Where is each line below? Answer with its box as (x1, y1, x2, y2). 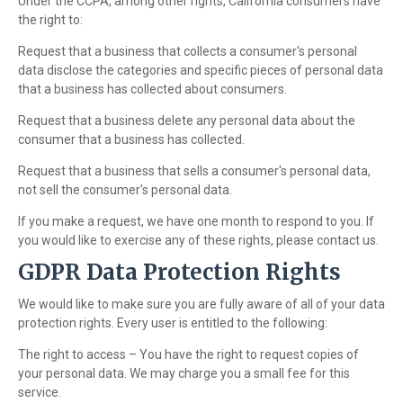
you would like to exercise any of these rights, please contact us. (18, 233, 379, 248)
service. (18, 385, 61, 400)
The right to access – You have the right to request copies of (18, 347, 359, 363)
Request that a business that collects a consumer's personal (18, 44, 357, 59)
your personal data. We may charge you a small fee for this (18, 366, 350, 381)
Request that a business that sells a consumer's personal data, (18, 164, 371, 179)
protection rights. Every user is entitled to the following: (18, 316, 327, 331)
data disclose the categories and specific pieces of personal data (18, 63, 383, 78)
